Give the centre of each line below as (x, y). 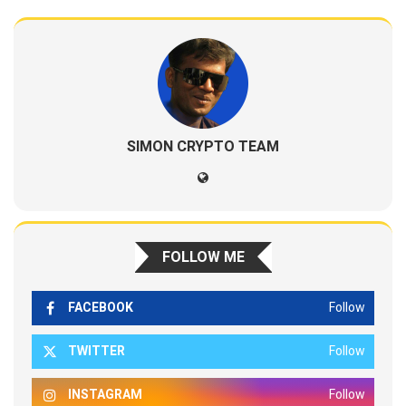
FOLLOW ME (203, 257)
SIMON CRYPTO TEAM (203, 147)
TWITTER (97, 351)
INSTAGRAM (105, 395)
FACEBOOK (101, 308)
